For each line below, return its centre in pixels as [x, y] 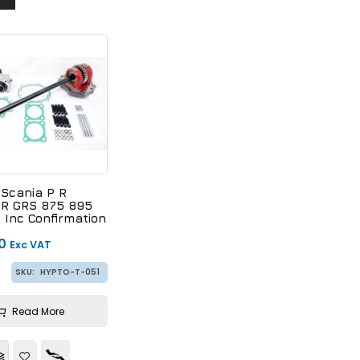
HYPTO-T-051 [70, 272]
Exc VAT [31, 244]
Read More [38, 311]
